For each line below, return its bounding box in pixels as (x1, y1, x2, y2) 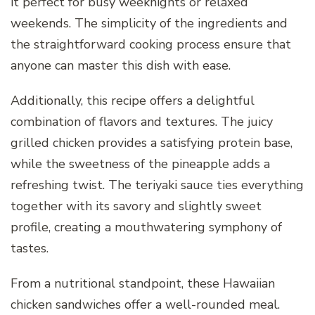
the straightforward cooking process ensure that (11, 35, 291, 53)
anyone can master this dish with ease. (11, 56, 231, 74)
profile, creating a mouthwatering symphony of (11, 218, 282, 236)
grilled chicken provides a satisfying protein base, (11, 134, 292, 151)
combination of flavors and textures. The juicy (11, 112, 273, 130)
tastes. (11, 239, 49, 257)
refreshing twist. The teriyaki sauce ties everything (11, 176, 304, 193)
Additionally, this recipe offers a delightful (11, 91, 255, 109)
